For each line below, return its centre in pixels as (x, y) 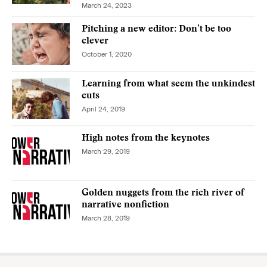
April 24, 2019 (103, 109)
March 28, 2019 (106, 218)
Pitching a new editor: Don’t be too (156, 29)
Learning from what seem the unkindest (168, 84)
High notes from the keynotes (146, 139)
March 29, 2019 (106, 152)
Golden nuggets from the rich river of (163, 193)
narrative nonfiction (125, 205)
